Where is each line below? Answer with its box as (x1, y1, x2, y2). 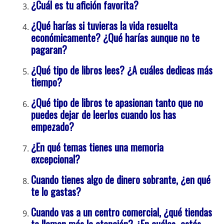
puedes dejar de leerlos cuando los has (31, 107, 176, 122)
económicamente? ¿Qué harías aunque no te (31, 30, 200, 45)
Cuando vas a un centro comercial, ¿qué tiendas (31, 204, 212, 220)
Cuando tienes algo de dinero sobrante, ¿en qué (31, 172, 211, 187)
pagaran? (31, 42, 67, 57)
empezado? (31, 119, 74, 134)
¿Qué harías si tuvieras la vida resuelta (31, 18, 178, 33)
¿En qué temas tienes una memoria (31, 139, 164, 155)
